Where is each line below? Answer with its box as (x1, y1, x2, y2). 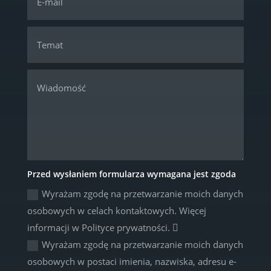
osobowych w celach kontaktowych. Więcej (27, 204, 207, 217)
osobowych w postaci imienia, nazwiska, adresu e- (27, 255, 237, 268)
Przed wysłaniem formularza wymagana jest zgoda (27, 168, 237, 180)
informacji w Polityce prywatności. (27, 221, 173, 234)
